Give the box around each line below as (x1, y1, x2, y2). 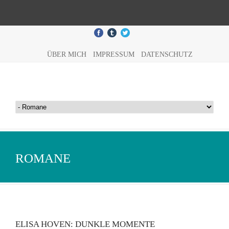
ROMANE (15, 151, 71, 165)
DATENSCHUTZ (141, 51, 193, 58)
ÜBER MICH (47, 51, 86, 58)
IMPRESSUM (93, 51, 134, 58)
